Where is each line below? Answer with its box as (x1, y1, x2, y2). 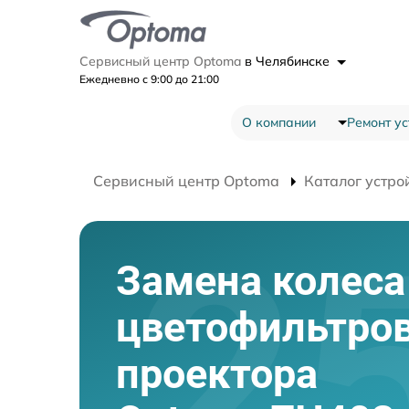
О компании (241, 113, 316, 131)
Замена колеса (116, 256, 405, 305)
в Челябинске (245, 52, 333, 69)
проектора (116, 349, 318, 398)
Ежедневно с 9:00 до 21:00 (79, 71, 219, 86)
